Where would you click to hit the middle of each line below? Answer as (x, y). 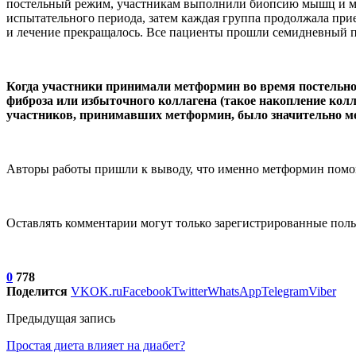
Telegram (285, 291)
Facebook (147, 291)
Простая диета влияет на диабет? (96, 345)
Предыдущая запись (61, 318)
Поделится (37, 291)
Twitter (190, 291)
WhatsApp (234, 291)
